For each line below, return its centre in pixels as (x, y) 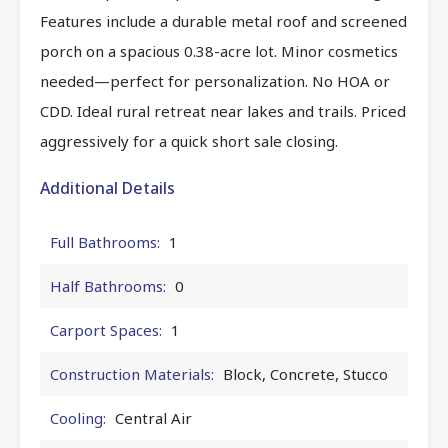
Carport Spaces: (106, 329)
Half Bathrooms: (108, 285)
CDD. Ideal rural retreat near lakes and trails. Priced (223, 110)
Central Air (153, 417)
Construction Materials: (132, 373)
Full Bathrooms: (105, 241)
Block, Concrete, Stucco (305, 373)
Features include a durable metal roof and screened (223, 20)
